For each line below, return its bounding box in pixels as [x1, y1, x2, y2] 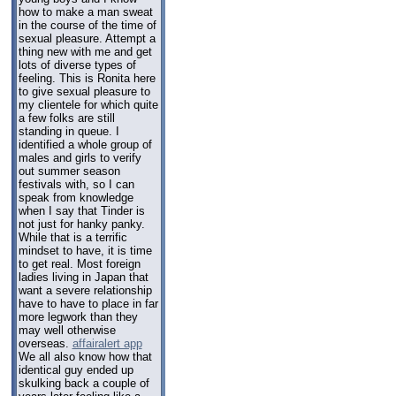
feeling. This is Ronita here [18, 71, 156, 85]
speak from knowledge [18, 190, 133, 204]
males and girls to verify [18, 150, 141, 164]
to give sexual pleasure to [18, 84, 150, 98]
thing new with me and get [18, 44, 152, 58]
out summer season [18, 164, 120, 178]
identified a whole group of [18, 137, 152, 151]
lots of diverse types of [18, 57, 136, 72]
